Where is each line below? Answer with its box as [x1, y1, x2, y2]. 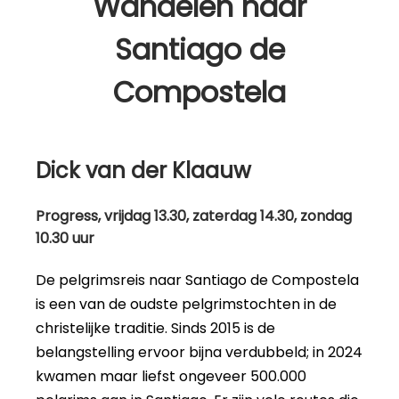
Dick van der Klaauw [36, 155, 251, 185]
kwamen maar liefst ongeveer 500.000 [36, 366, 306, 387]
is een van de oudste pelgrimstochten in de [36, 294, 337, 315]
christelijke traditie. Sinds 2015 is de [36, 318, 275, 339]
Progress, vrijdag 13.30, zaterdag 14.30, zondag [36, 206, 352, 227]
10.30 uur [36, 228, 94, 249]
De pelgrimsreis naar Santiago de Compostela [36, 270, 359, 291]
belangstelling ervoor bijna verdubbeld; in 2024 [36, 342, 362, 363]
